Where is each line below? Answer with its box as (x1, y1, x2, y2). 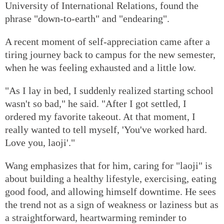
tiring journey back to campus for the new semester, (5, 48, 215, 60)
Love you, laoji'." (5, 136, 75, 148)
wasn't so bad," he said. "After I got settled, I (5, 97, 186, 109)
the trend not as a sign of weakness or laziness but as (5, 198, 218, 210)
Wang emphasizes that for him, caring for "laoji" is (5, 159, 212, 171)
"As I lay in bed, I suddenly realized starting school (5, 84, 213, 96)
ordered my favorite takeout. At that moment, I (5, 110, 195, 122)
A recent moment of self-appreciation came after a (5, 35, 210, 47)
